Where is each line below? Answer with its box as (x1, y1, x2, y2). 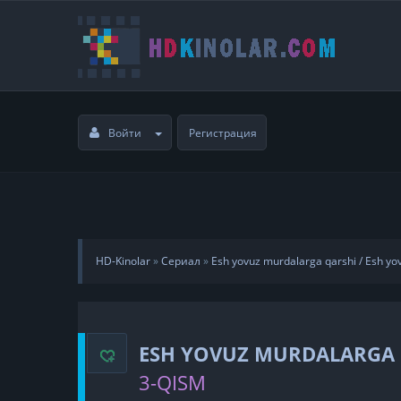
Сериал (161, 253, 200, 269)
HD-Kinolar (96, 253, 150, 269)
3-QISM (139, 368, 206, 396)
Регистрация (189, 124, 257, 141)
